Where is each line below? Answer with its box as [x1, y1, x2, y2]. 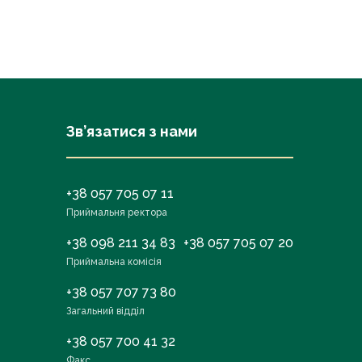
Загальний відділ [66, 305, 145, 317]
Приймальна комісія [66, 255, 162, 267]
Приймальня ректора [66, 206, 167, 218]
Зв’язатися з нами [66, 122, 197, 140]
